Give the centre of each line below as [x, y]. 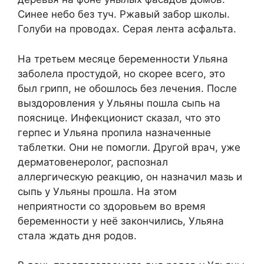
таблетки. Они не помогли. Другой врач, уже [129, 147]
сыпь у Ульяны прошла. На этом [97, 191]
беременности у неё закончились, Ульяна [121, 221]
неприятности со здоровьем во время [112, 206]
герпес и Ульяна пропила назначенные [114, 132]
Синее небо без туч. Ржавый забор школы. [124, 14]
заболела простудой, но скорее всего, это [121, 73]
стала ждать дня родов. [77, 235]
